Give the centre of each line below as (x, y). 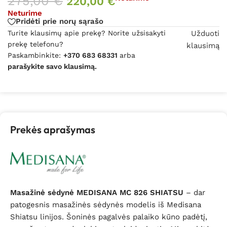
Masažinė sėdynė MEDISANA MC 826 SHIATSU (97, 193)
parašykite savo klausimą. (52, 66)
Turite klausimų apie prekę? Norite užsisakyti (87, 33)
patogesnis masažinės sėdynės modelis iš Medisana (106, 205)
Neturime (25, 13)
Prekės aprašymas (53, 129)
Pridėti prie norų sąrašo (60, 22)
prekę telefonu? (35, 44)
